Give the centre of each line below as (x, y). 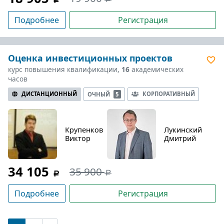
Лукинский (183, 129)
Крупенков (84, 129)
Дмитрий (180, 138)
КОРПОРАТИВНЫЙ (168, 93)
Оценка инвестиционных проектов (90, 58)
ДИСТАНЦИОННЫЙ (49, 93)
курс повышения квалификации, (65, 69)
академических (156, 69)
